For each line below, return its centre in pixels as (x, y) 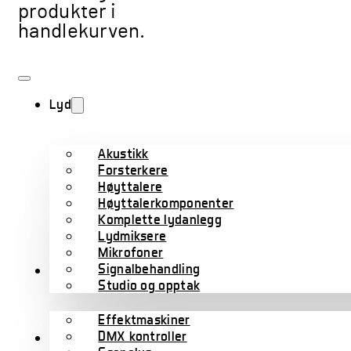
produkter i (67, 12)
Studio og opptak (149, 285)
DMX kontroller (143, 336)
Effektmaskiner (144, 320)
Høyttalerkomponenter (166, 203)
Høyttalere (130, 186)
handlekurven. (81, 31)
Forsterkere (133, 170)
